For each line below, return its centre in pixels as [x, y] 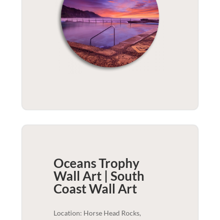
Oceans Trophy [96, 163]
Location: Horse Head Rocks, [97, 213]
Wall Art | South [99, 176]
